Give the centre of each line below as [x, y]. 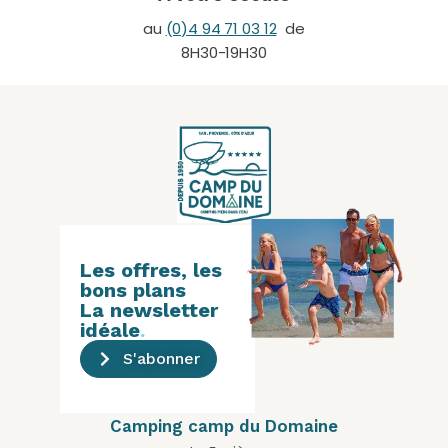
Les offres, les [151, 270]
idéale [110, 330]
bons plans [133, 290]
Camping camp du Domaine [224, 426]
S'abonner [161, 359]
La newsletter [149, 310]
